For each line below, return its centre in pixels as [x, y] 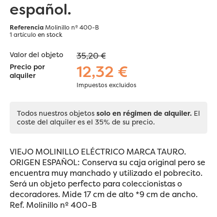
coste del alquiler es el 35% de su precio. [86, 122]
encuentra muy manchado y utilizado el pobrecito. [106, 173]
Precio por [27, 67]
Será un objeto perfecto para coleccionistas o [96, 183]
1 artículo [23, 35]
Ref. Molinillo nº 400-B [53, 205]
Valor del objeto [37, 55]
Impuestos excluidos [106, 85]
